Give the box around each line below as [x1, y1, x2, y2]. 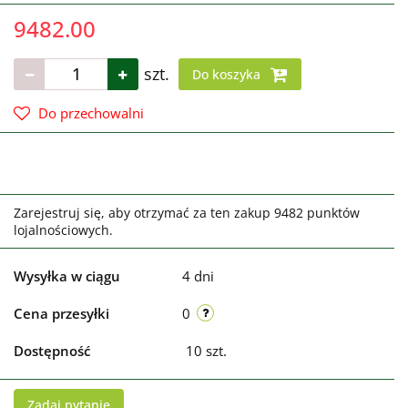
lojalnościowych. [14, 220, 113, 239]
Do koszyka [192, 65, 264, 83]
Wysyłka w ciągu [14, 266, 120, 285]
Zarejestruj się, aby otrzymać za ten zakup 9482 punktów [14, 203, 360, 221]
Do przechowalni [38, 103, 144, 122]
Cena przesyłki [14, 303, 109, 322]
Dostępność [14, 341, 90, 360]
